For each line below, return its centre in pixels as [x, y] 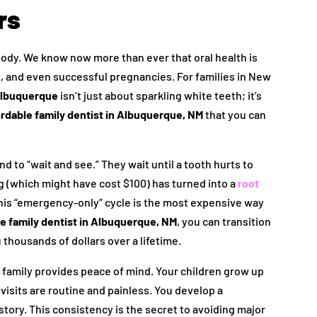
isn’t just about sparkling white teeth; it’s [160, 96]
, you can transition [224, 221]
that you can [235, 115]
